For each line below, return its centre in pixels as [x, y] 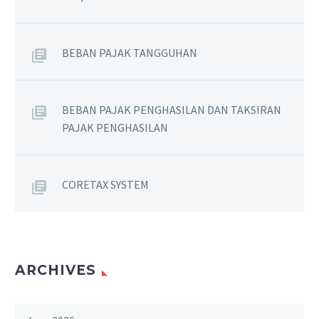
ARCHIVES [56, 271]
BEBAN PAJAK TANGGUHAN [130, 53]
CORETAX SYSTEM [105, 185]
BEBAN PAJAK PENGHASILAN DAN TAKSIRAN [172, 110]
